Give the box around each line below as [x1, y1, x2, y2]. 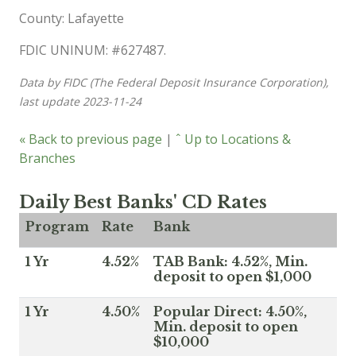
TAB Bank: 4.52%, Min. [153, 253, 308, 269]
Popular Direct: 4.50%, [153, 304, 307, 319]
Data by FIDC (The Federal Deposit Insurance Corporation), [19, 75, 329, 90]
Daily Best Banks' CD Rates [19, 192, 267, 213]
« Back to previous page [19, 130, 162, 148]
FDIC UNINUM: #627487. [19, 41, 166, 59]
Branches [19, 149, 75, 167]
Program [25, 219, 89, 234]
